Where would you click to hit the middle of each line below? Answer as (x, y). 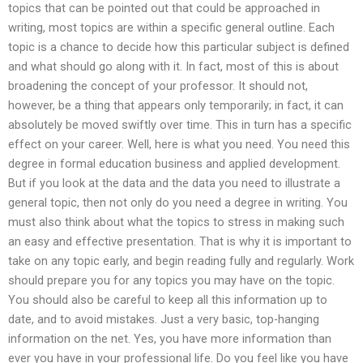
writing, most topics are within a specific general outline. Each (171, 27)
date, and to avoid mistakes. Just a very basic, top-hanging (164, 319)
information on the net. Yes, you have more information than (170, 338)
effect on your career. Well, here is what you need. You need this (179, 144)
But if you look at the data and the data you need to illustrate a (174, 183)
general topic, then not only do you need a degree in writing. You (178, 202)
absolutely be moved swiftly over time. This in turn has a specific (180, 124)
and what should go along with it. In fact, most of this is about (173, 66)
